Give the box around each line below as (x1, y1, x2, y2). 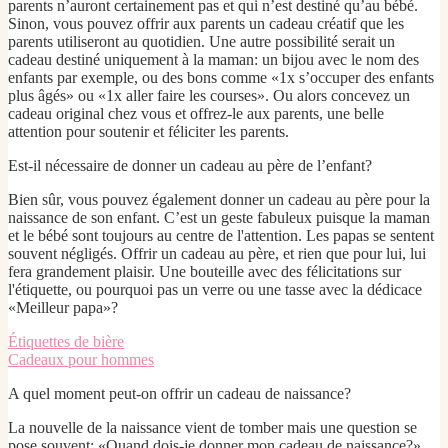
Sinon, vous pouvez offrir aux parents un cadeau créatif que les (8, 15, 404, 33)
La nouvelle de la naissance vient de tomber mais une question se (8, 419, 417, 437)
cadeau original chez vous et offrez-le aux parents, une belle (8, 105, 384, 123)
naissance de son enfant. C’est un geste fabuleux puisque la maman (8, 209, 430, 227)
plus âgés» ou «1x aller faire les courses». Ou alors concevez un (8, 87, 410, 105)
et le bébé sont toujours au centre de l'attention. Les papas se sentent (8, 227, 434, 245)
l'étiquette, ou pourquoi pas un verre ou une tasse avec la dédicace (8, 281, 422, 299)
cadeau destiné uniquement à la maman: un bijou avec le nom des (8, 51, 419, 69)
